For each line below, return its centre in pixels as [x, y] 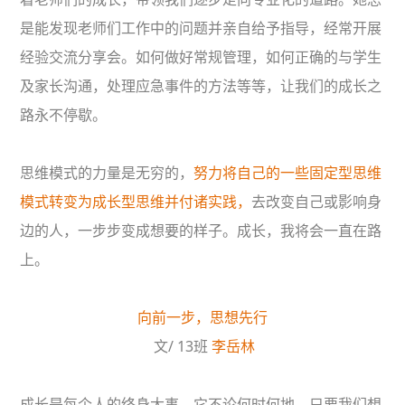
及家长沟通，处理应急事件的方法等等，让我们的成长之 [201, 86]
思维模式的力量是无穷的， [107, 173]
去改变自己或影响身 [317, 202]
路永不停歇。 [64, 115]
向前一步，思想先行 [202, 318]
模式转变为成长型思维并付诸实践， [136, 202]
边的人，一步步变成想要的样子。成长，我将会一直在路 [201, 231]
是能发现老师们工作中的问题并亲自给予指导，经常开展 [201, 28]
